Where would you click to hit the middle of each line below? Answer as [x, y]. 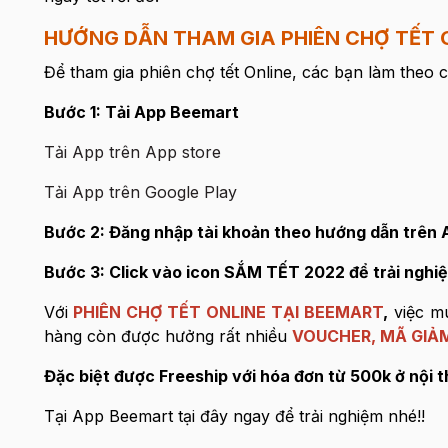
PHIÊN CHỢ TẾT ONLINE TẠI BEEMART [228, 312]
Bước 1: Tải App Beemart [141, 112]
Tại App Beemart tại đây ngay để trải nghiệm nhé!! [234, 416]
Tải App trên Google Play [140, 192]
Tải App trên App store [132, 152]
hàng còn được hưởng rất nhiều [167, 336]
